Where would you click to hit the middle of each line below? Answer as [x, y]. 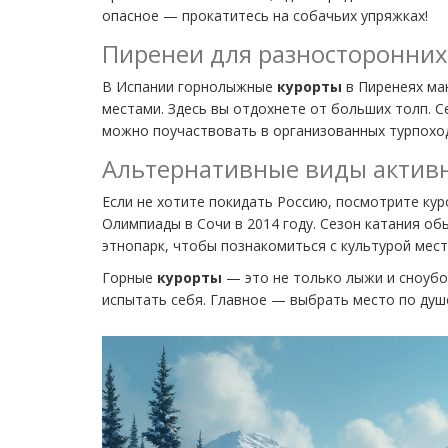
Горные [129, 277]
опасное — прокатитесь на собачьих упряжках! [265, 15]
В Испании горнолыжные [189, 86]
